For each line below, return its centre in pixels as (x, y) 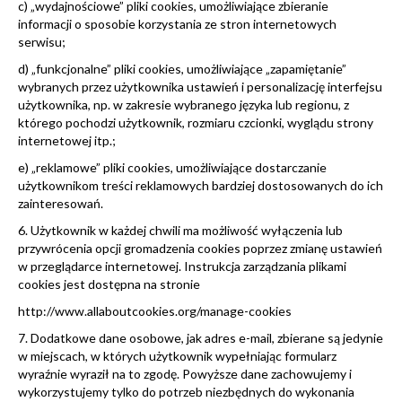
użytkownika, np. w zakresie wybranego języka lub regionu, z (184, 104)
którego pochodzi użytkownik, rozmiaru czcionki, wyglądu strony (196, 122)
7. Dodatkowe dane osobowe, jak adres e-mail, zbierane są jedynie (201, 337)
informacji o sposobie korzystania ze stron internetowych (177, 23)
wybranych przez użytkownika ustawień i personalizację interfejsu (200, 86)
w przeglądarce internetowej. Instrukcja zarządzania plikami (182, 266)
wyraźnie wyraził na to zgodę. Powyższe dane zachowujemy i (185, 373)
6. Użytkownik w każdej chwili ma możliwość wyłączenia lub (180, 230)
